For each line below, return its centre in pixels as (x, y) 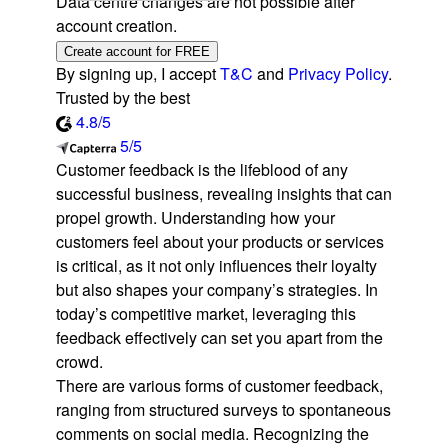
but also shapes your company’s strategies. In (217, 290)
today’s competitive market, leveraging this (206, 314)
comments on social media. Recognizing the (212, 434)
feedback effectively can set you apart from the (219, 338)
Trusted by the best (123, 98)
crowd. (79, 362)
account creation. (116, 26)
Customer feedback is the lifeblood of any (202, 170)
